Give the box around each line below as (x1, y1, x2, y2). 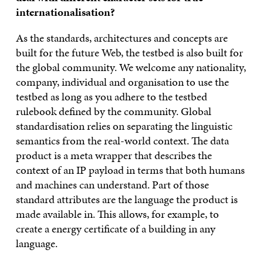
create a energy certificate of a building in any (15, 220, 215, 237)
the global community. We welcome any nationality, (15, 59, 246, 75)
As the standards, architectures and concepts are (15, 29, 228, 46)
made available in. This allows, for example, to (15, 205, 219, 222)
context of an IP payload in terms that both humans (15, 161, 245, 178)
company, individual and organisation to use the (15, 73, 229, 90)
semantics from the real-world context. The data (15, 132, 229, 149)
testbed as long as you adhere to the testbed (15, 88, 207, 104)
